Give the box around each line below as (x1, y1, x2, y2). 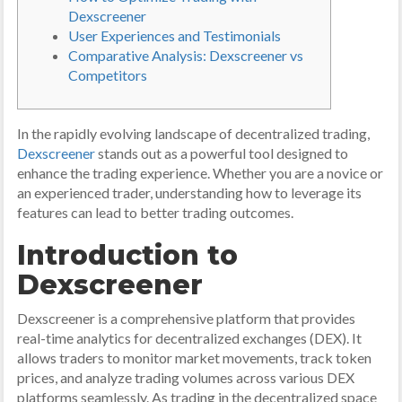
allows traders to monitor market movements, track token (17, 349, 372, 366)
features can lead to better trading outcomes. (17, 204, 294, 221)
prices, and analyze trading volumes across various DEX (17, 369, 355, 386)
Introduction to (17, 239, 239, 272)
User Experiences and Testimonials (68, 27, 282, 44)
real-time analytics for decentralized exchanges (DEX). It (17, 329, 363, 346)
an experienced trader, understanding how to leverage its (17, 184, 363, 201)
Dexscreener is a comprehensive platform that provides (17, 310, 356, 327)
